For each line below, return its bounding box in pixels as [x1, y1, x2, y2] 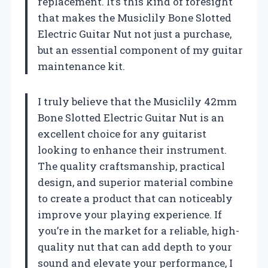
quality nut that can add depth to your [38, 239, 232, 254]
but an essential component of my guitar [38, 42, 243, 57]
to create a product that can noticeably [38, 191, 233, 205]
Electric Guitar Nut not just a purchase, [38, 26, 232, 41]
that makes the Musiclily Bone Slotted [38, 10, 232, 25]
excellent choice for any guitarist [38, 126, 206, 141]
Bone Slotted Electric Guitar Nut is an [38, 110, 224, 124]
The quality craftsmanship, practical [38, 159, 225, 173]
